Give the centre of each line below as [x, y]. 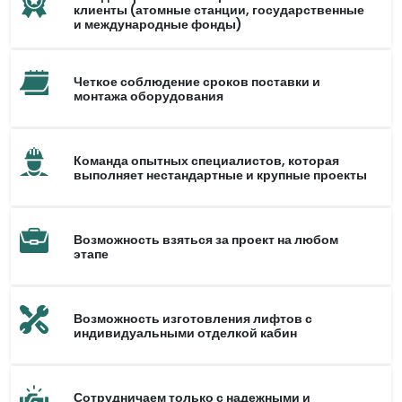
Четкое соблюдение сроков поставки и [197, 81]
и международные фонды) [158, 24]
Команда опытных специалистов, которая [206, 160]
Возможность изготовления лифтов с [193, 318]
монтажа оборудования [149, 96]
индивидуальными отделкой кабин [185, 332]
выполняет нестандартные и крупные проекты [220, 175]
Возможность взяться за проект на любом [206, 239]
